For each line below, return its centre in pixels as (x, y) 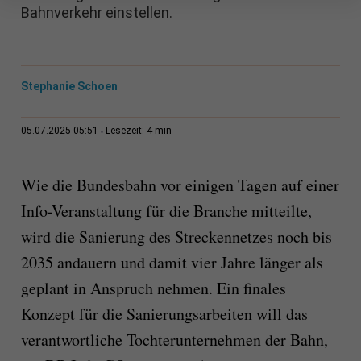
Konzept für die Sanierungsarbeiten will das (164, 314)
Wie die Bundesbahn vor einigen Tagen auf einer (180, 185)
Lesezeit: (126, 131)
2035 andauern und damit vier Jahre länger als (172, 263)
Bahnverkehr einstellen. (96, 13)
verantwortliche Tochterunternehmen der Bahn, (174, 340)
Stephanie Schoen (69, 87)
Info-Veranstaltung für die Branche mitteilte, (166, 211)
